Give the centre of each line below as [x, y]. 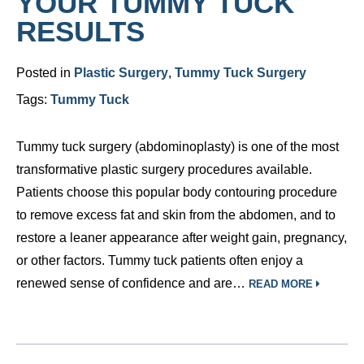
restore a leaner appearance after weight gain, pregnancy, [182, 238]
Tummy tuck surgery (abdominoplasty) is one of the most [178, 147]
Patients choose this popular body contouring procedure [177, 192]
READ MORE [282, 284]
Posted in [45, 73]
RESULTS [80, 31]
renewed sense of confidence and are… [132, 283]
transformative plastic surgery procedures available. [164, 169]
